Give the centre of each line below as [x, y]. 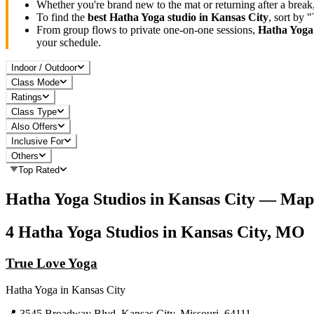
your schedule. [69, 42]
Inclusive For [37, 141]
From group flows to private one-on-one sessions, [147, 29]
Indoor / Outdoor [44, 67]
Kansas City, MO [243, 232]
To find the [62, 17]
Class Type [34, 111]
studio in [188, 17]
